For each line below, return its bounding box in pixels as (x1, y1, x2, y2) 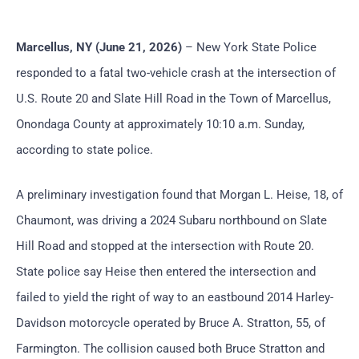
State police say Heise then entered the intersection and (16, 264, 316, 279)
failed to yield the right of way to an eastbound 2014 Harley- (16, 289, 333, 305)
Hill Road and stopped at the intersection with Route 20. (16, 238, 314, 253)
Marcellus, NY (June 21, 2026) (16, 39, 182, 54)
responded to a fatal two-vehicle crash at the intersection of (16, 65, 336, 80)
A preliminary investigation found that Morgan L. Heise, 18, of (16, 187, 343, 202)
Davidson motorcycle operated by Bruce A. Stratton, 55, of (16, 315, 325, 330)
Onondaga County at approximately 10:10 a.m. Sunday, (16, 116, 305, 131)
